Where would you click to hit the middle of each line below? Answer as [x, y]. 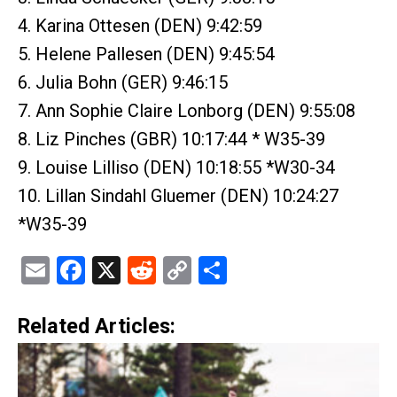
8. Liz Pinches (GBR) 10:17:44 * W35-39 [171, 140]
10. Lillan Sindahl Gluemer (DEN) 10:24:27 [178, 196]
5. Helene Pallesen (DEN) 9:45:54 [146, 54]
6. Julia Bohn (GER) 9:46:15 [123, 83]
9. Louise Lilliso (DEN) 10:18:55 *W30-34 [176, 168]
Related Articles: [97, 326]
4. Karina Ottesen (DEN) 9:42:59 [140, 26]
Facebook [144, 271]
